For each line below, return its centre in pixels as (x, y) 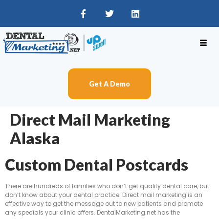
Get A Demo (109, 84)
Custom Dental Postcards (97, 165)
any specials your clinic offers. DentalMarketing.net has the (92, 213)
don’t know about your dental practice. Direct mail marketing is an (104, 195)
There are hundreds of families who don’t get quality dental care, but (107, 186)
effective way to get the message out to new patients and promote (104, 204)
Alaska (35, 138)
